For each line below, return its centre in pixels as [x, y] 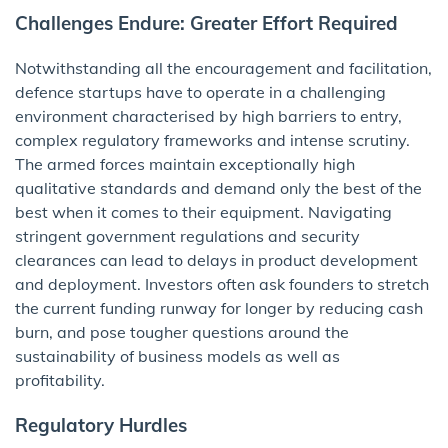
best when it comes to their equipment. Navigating [203, 211]
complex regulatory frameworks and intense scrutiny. [212, 139]
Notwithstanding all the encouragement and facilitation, [223, 67]
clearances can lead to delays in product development [216, 259]
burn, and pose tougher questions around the [182, 331]
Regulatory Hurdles [101, 424]
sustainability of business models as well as [177, 355]
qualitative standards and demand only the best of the [218, 187]
